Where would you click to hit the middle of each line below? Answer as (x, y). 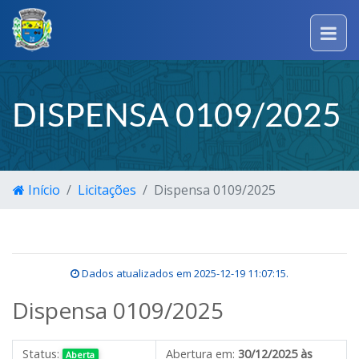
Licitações (107, 190)
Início (42, 190)
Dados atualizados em (137, 273)
